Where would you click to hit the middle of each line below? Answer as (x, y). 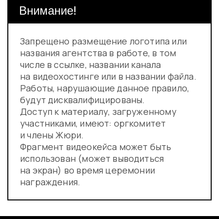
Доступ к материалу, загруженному (98, 111)
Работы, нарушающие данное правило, (105, 88)
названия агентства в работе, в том (98, 53)
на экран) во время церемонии (88, 170)
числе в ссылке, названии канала (91, 65)
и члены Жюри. (52, 135)
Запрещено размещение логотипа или (103, 41)
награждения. (50, 182)
